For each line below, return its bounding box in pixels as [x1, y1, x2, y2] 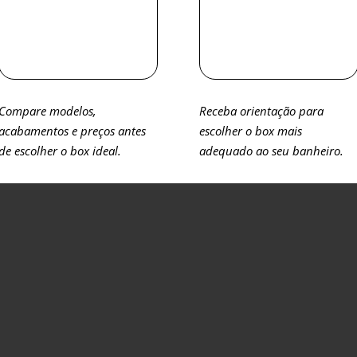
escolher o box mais [199, 122, 303, 139]
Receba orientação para [199, 102, 324, 119]
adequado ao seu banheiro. [199, 142, 344, 159]
